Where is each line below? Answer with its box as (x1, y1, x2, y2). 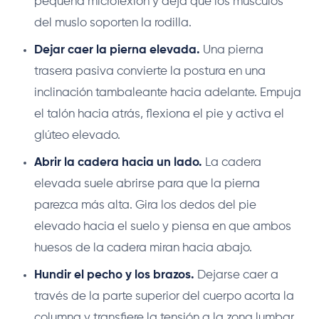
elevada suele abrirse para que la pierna (34, 177, 260, 190)
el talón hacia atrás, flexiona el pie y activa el (34, 108, 284, 120)
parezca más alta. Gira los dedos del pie (34, 199, 256, 211)
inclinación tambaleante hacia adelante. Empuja (34, 86, 301, 99)
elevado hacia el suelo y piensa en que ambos (34, 220, 291, 233)
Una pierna (200, 43, 263, 56)
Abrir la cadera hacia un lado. (34, 156, 202, 169)
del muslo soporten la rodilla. (34, 16, 192, 29)
